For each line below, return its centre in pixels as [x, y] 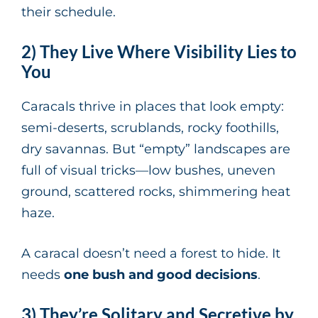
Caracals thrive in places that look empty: [153, 107]
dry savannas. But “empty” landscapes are [156, 149]
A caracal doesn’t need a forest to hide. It [151, 254]
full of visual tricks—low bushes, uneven [148, 171]
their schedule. [68, 12]
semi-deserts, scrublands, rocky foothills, [150, 128]
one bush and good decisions [161, 275]
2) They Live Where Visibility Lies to [159, 52]
